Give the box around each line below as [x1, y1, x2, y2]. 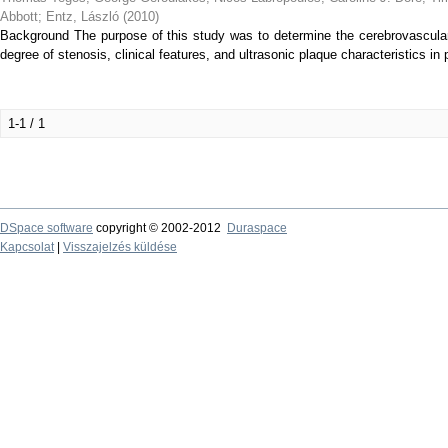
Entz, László [46, 9, 119, 24]
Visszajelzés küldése [63, 240, 177, 254]
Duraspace [227, 221, 287, 235]
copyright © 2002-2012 [93, 221, 227, 235]
